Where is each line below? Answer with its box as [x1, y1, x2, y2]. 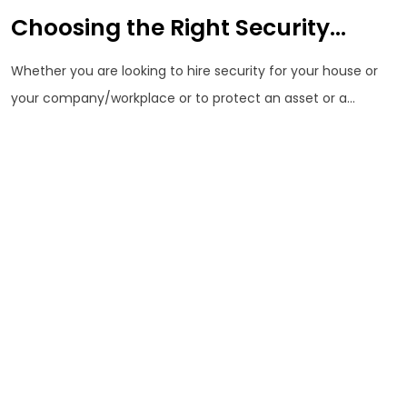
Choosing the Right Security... [11, 11, 346, 44]
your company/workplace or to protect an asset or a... [11, 89, 355, 108]
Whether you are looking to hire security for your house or [11, 62, 378, 81]
